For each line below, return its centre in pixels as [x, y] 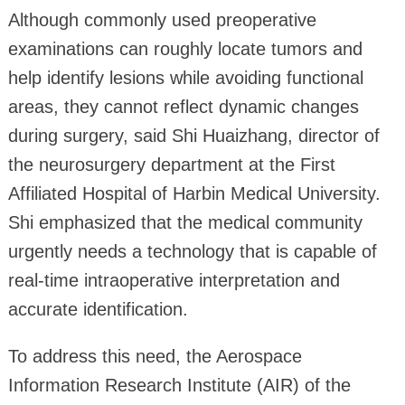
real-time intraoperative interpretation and [174, 280]
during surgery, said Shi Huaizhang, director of [193, 135]
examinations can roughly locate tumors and [185, 48]
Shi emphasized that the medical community [185, 222]
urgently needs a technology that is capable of [192, 251]
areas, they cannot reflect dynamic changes [183, 106]
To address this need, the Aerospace [155, 356]
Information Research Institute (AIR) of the [179, 385]
